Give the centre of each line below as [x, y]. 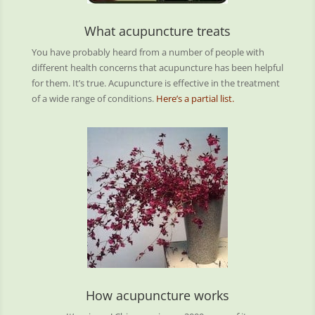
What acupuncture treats [157, 31]
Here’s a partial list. [195, 98]
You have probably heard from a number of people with [148, 52]
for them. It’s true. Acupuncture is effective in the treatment [155, 83]
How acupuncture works [157, 295]
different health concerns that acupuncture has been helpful [157, 67]
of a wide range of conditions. [94, 98]
